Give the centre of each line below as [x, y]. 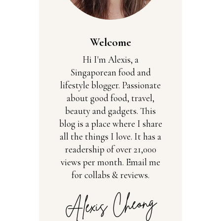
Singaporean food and [110, 72]
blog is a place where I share [110, 123]
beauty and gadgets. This [110, 110]
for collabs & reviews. [110, 175]
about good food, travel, [110, 98]
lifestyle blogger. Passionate [110, 85]
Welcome [110, 42]
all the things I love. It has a [110, 136]
